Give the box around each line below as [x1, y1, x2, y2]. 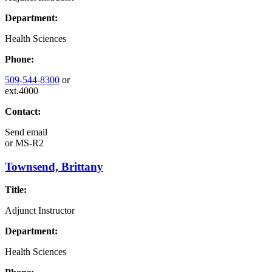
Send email [5, 126, 47, 137]
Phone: [5, 53, 34, 64]
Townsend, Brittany [5, 160, 103, 173]
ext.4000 [5, 85, 38, 96]
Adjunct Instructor [5, 205, 75, 216]
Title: [5, 185, 27, 195]
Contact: [5, 106, 41, 117]
